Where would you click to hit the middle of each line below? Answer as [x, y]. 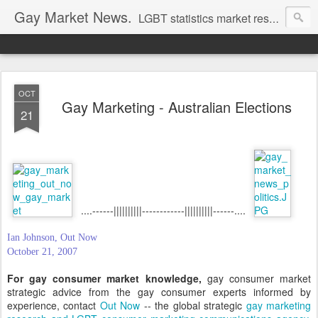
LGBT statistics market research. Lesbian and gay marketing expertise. [204, 18]
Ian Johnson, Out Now [52, 237]
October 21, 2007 [42, 252]
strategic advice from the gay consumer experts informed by [159, 292]
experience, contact [54, 305]
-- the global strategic [193, 305]
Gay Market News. [73, 17]
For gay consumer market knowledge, [104, 278]
